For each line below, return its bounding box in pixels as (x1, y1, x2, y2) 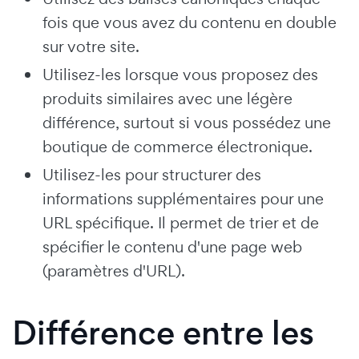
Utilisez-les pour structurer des (42, 163, 261, 185)
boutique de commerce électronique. (42, 135, 313, 157)
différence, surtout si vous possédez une (42, 111, 331, 133)
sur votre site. (42, 35, 139, 57)
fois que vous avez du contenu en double (42, 11, 337, 33)
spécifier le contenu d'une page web (42, 236, 302, 257)
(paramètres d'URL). (42, 260, 185, 281)
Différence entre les (12, 309, 314, 356)
